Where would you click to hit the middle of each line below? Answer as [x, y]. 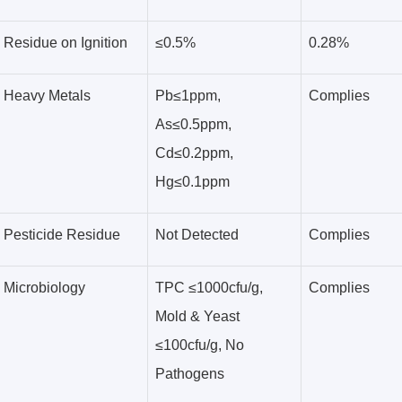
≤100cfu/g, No [200, 345]
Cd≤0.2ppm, [194, 153]
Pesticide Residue [62, 235]
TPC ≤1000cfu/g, [209, 288]
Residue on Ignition [66, 43]
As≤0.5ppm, [193, 124]
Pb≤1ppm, [188, 96]
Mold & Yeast [197, 316]
